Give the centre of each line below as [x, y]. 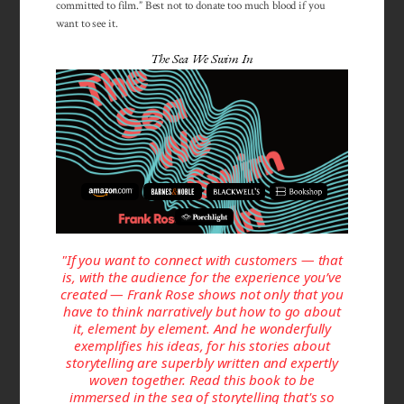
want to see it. [87, 24]
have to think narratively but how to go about [202, 311]
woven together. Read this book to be [202, 379]
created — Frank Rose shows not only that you [202, 294]
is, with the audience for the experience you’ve [202, 276]
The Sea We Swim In [202, 59]
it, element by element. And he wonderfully [202, 328]
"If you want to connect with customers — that [202, 259]
